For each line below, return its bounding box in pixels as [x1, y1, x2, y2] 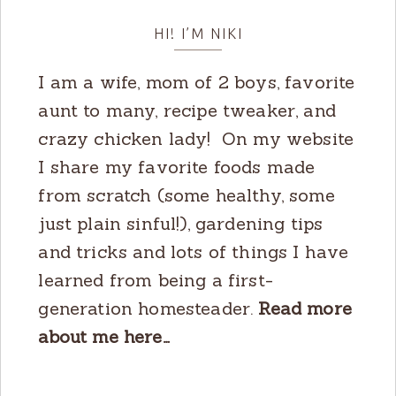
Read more [258, 297, 352, 320]
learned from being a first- [38, 269, 273, 292]
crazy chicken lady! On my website [38, 127, 354, 150]
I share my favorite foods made [38, 156, 316, 179]
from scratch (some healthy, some [38, 184, 335, 207]
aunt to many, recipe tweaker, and [38, 99, 336, 122]
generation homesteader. [38, 297, 259, 320]
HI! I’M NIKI [153, 26, 243, 42]
